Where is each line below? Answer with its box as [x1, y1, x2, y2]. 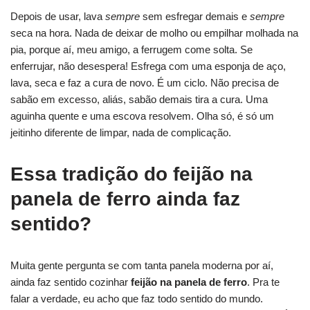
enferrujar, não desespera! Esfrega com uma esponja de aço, [10, 60, 286, 72]
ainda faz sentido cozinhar [10, 275, 131, 288]
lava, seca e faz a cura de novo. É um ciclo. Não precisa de [10, 76, 279, 89]
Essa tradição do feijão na [10, 163, 253, 185]
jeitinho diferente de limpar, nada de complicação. [10, 126, 231, 138]
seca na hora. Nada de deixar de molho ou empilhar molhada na [10, 26, 298, 39]
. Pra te [247, 275, 280, 288]
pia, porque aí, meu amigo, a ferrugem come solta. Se [10, 43, 253, 55]
